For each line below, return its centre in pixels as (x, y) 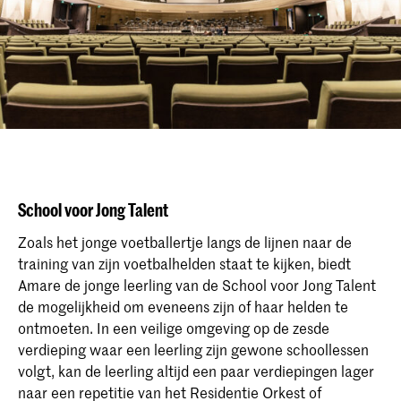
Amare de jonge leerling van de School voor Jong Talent (197, 285)
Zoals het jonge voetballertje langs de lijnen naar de (185, 242)
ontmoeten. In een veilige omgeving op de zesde (174, 328)
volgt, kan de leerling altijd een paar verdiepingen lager (196, 371)
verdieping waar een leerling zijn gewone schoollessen (193, 350)
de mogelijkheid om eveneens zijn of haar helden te (183, 307)
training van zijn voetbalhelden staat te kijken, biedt (184, 264)
